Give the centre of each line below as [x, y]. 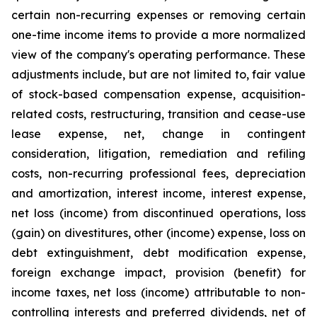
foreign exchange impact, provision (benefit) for [158, 272]
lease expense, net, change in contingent [158, 134]
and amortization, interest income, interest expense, [158, 193]
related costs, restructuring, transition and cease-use [158, 114]
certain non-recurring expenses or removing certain [158, 15]
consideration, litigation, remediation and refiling [158, 154]
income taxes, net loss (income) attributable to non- [158, 292]
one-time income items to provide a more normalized [158, 35]
